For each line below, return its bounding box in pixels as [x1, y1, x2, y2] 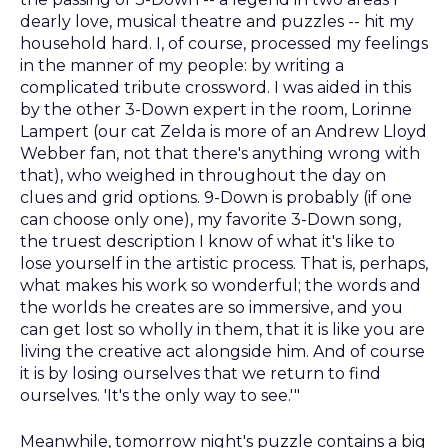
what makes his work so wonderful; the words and [20, 275, 421, 295]
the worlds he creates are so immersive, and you [20, 297, 403, 317]
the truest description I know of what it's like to [20, 231, 395, 251]
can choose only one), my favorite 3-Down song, [20, 209, 401, 229]
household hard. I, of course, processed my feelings [20, 33, 428, 53]
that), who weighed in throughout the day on [20, 165, 386, 185]
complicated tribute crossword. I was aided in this [20, 77, 411, 97]
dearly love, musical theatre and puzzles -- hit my [20, 11, 414, 31]
